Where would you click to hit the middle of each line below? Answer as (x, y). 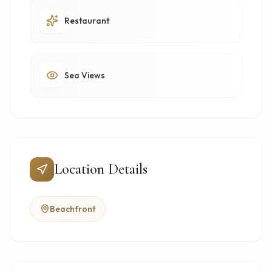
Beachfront (73, 209)
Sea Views (85, 75)
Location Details (101, 169)
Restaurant (87, 21)
